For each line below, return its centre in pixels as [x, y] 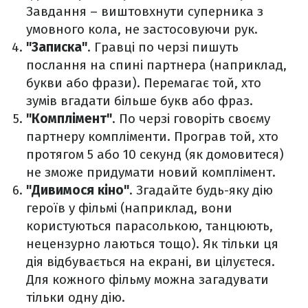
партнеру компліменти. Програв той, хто [152, 137]
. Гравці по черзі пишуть [163, 47]
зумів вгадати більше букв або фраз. [140, 101]
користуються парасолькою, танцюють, [150, 226]
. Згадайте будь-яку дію [201, 190]
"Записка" [57, 47]
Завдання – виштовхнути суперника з [145, 12]
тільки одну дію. [76, 298]
